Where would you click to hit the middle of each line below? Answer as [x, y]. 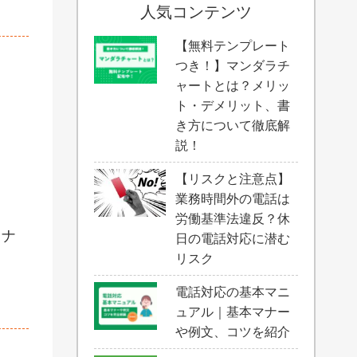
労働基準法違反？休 [233, 219]
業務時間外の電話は [233, 199]
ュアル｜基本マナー [233, 312]
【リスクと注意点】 [233, 179]
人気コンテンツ [196, 12]
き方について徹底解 [233, 126]
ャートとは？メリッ [233, 86]
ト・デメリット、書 [233, 106]
